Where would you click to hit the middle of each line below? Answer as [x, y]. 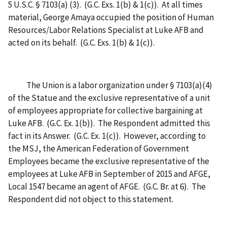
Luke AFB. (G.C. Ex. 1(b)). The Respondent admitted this [109, 123]
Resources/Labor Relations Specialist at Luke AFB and [106, 30]
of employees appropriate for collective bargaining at [105, 110]
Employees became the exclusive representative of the [109, 161]
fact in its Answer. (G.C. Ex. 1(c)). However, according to [107, 136]
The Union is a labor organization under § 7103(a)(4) [110, 85]
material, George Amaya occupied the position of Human [111, 17]
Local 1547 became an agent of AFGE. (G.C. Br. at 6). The [107, 186]
